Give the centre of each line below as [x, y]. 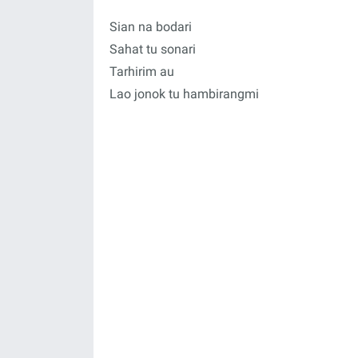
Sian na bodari [151, 27]
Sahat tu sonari [153, 49]
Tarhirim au [142, 72]
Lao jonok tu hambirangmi [184, 94]
